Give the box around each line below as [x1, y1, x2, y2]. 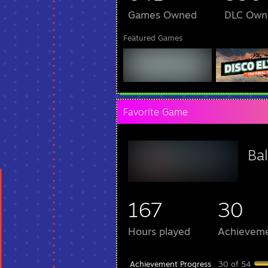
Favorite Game [123, 106, 188, 118]
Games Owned [128, 8, 197, 21]
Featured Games [123, 33, 182, 42]
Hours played [128, 225, 190, 237]
